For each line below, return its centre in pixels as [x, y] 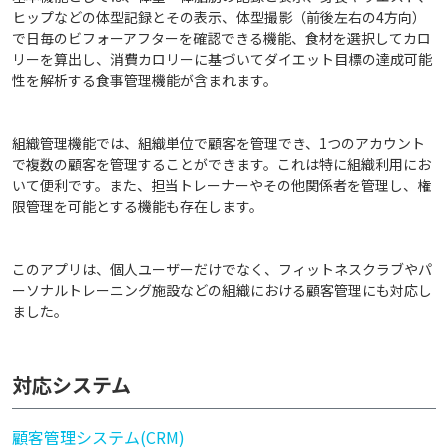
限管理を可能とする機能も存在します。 [137, 206]
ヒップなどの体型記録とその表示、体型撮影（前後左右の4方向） [219, 17]
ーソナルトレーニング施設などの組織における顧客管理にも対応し [222, 290]
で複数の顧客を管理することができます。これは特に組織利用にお [221, 164]
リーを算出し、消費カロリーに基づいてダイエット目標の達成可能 [222, 59]
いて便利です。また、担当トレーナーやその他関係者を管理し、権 [221, 185]
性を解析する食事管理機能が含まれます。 [144, 80]
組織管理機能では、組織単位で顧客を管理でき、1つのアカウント [218, 143]
